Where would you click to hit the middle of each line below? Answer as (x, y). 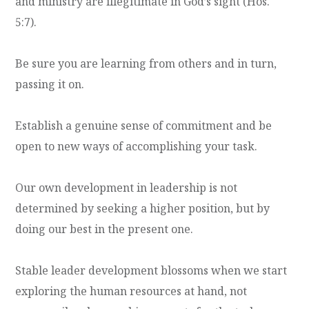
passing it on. (50, 84)
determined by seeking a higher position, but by (143, 208)
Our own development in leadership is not (127, 187)
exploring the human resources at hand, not (131, 291)
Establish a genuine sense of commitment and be (144, 125)
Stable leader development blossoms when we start (151, 270)
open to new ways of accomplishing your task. (137, 146)
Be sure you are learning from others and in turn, (146, 63)
